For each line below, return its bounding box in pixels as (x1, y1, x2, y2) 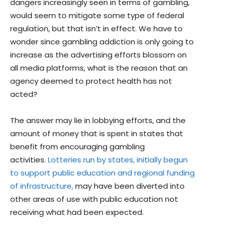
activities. (10, 154, 48, 165)
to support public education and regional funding (10, 167, 195, 179)
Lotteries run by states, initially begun (48, 154, 188, 165)
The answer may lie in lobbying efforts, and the (10, 115, 186, 126)
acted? (10, 89, 37, 100)
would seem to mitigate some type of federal (10, 10, 184, 21)
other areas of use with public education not (10, 194, 178, 205)
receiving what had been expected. (10, 207, 144, 218)
